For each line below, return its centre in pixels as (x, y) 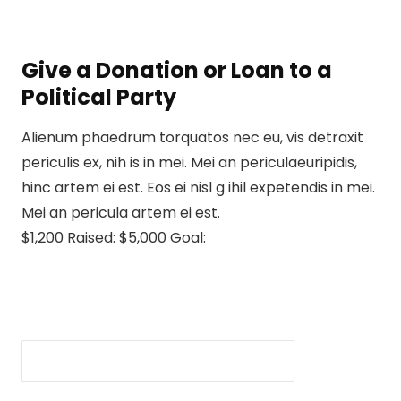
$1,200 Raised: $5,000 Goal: (114, 238)
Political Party (99, 97)
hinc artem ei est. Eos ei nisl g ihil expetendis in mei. (198, 188)
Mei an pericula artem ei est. (121, 213)
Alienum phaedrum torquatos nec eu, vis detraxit (192, 137)
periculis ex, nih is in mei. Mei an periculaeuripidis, (189, 162)
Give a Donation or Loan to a (177, 70)
